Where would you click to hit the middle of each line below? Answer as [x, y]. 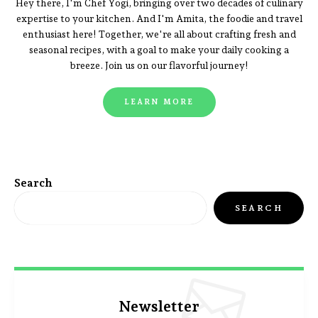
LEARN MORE [159, 102]
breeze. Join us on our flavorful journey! [159, 65]
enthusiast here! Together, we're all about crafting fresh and [159, 34]
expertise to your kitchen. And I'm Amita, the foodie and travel [159, 18]
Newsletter [159, 306]
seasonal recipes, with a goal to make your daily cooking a [159, 49]
